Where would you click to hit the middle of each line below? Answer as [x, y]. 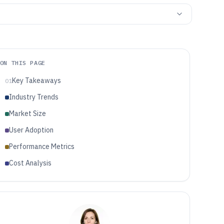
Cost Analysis [30, 163]
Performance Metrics [41, 146]
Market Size [27, 113]
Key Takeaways [36, 80]
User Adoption [31, 130]
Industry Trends [33, 97]
